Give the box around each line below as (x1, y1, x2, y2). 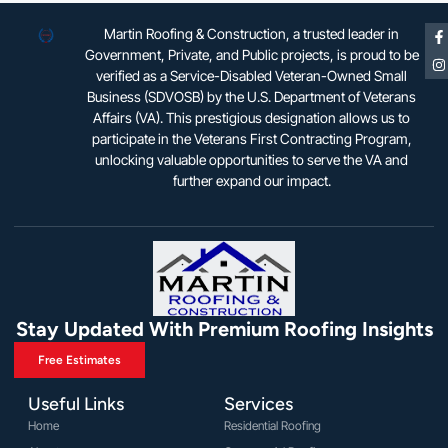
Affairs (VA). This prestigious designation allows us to (93, 109, 411, 127)
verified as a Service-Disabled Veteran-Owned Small (96, 67, 408, 85)
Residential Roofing (224, 417, 321, 433)
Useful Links (28, 392, 124, 415)
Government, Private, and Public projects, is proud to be (84, 46, 419, 64)
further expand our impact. (172, 172, 331, 190)
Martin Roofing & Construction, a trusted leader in (104, 25, 400, 43)
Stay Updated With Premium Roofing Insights (15, 316, 433, 341)
